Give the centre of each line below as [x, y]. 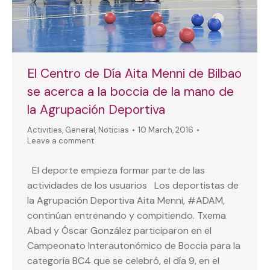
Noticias [114, 130]
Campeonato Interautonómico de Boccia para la [134, 246]
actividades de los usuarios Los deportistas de [133, 186]
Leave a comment [61, 141]
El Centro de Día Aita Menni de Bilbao [134, 74]
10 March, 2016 [166, 130]
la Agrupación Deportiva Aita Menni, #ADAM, [126, 201]
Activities [45, 130]
